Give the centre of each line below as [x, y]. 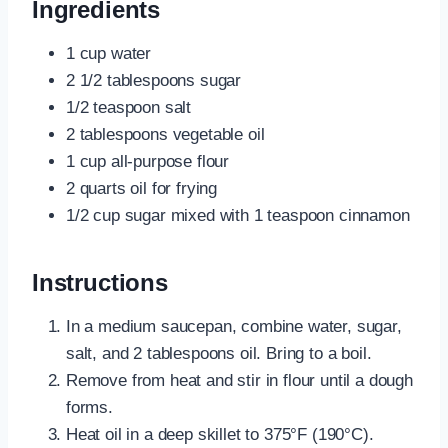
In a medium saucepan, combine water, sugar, [234, 327]
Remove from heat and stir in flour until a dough [239, 381]
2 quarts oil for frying [142, 189]
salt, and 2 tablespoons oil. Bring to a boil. [219, 354]
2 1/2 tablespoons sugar [154, 81]
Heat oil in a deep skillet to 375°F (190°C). [220, 435]
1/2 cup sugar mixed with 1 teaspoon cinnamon [238, 216]
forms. [89, 408]
